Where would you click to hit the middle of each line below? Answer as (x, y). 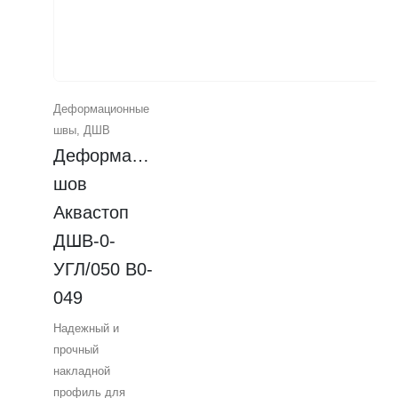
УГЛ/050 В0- (103, 269)
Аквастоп (91, 212)
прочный (76, 350)
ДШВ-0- (84, 240)
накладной (82, 371)
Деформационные (101, 108)
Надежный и (86, 329)
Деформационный (128, 155)
